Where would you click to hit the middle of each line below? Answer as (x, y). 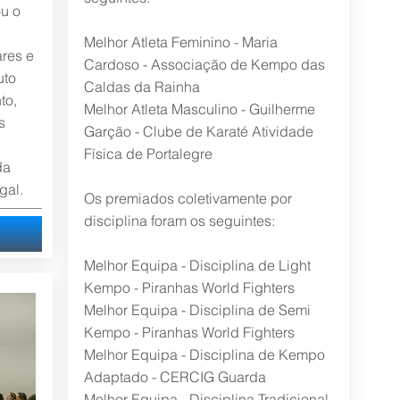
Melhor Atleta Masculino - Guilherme (199, 109)
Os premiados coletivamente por (187, 198)
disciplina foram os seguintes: (179, 221)
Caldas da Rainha (142, 87)
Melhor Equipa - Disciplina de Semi (197, 310)
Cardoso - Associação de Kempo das (204, 64)
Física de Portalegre (148, 154)
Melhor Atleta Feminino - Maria (180, 42)
